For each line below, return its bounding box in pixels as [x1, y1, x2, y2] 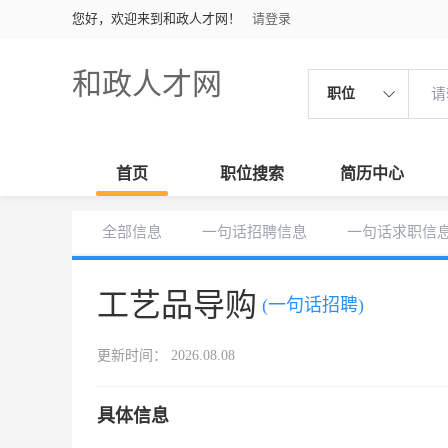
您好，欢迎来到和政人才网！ [72, 11, 241, 26]
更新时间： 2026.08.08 [97, 348, 235, 363]
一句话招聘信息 [202, 224, 307, 240]
